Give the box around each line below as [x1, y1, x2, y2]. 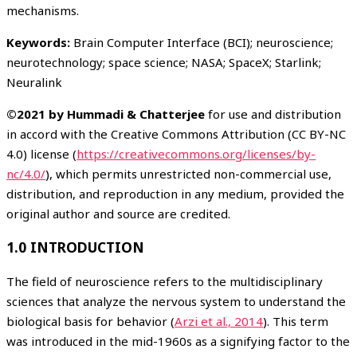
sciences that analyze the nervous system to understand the [6, 292, 346, 309]
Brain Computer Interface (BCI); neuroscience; [73, 33, 333, 50]
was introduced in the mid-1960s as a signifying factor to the [6, 332, 350, 349]
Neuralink [6, 73, 65, 90]
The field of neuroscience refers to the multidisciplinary [6, 273, 323, 289]
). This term [263, 312, 328, 329]
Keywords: [6, 33, 73, 50]
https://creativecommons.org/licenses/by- [76, 145, 316, 162]
